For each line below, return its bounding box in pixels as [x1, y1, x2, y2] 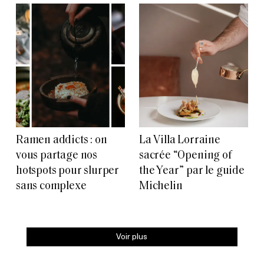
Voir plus [116, 229, 148, 242]
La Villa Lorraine [139, 134, 220, 146]
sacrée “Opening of [139, 150, 232, 161]
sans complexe [16, 180, 87, 192]
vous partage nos [16, 150, 97, 161]
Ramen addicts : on [16, 134, 107, 146]
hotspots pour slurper [16, 165, 120, 177]
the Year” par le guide [139, 165, 245, 177]
